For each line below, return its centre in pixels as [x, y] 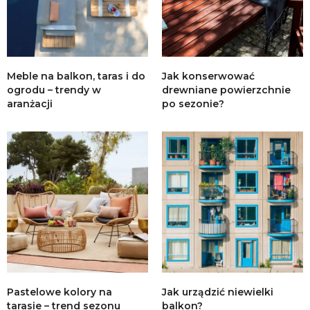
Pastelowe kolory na [60, 292]
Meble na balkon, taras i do [76, 76]
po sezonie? [193, 103]
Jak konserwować [208, 76]
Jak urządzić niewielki [218, 292]
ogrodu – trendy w [54, 90]
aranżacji [30, 103]
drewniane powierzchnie [226, 90]
